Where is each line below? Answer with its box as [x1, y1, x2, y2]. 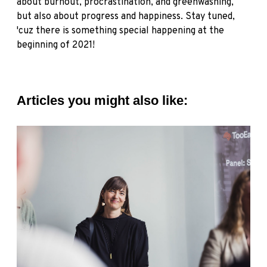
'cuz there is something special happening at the [17, 25, 224, 37]
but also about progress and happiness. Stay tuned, [17, 11, 235, 23]
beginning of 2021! [17, 39, 95, 51]
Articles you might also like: [17, 93, 188, 108]
